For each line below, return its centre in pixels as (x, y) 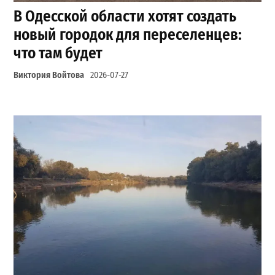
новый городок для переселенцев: (128, 34)
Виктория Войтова (49, 75)
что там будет (58, 53)
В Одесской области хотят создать (125, 16)
